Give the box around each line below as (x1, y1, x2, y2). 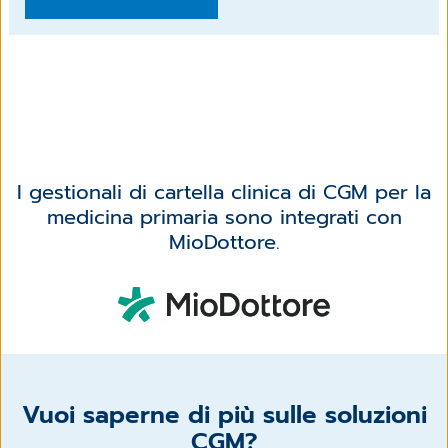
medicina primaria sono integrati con (46, 201, 402, 232)
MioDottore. (168, 226, 280, 257)
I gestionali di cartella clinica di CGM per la (17, 176, 431, 207)
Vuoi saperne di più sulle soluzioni (21, 396, 427, 433)
